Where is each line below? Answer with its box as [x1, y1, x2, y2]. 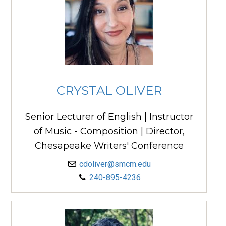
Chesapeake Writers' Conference [34, 140, 184, 151]
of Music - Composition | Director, [33, 125, 185, 137]
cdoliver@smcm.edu [79, 159, 151, 169]
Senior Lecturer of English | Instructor [25, 110, 193, 122]
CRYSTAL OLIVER [56, 83, 162, 98]
